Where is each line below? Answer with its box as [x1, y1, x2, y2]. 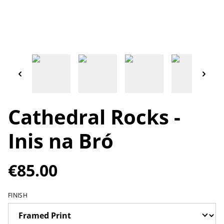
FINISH [8, 190, 27, 199]
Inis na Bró [8, 126, 113, 154]
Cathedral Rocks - [8, 102, 180, 130]
